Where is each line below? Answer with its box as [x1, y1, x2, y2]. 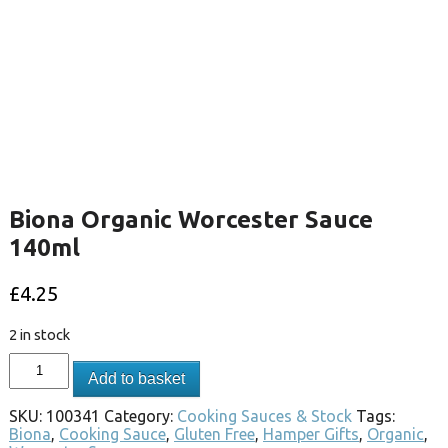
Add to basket [88, 369, 186, 387]
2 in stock [9, 325, 70, 343]
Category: [104, 406, 177, 425]
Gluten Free [174, 424, 255, 443]
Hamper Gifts [263, 424, 359, 443]
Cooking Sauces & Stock [177, 406, 352, 425]
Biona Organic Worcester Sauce [9, 205, 373, 233]
